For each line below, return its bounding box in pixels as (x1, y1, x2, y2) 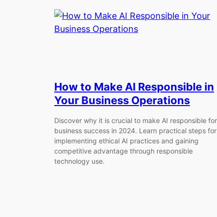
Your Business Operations (54, 93, 190, 107)
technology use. (54, 157, 105, 166)
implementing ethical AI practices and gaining (54, 137, 199, 145)
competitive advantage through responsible (54, 147, 193, 155)
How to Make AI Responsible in (54, 80, 214, 93)
